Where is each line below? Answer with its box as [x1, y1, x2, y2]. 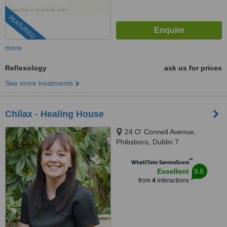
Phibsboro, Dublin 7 [116, 138, 179, 146]
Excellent [157, 167, 189, 175]
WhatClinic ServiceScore [131, 159, 189, 166]
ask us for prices [164, 64, 222, 72]
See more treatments [5, 79, 73, 87]
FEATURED [7, 14, 36, 41]
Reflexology [5, 64, 47, 72]
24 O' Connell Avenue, [125, 128, 196, 136]
